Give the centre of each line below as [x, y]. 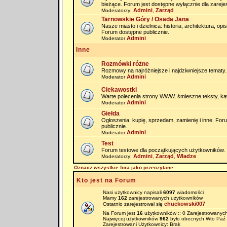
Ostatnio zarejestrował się [133, 204]
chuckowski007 [184, 204]
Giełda [110, 113]
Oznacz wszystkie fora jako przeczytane [123, 167]
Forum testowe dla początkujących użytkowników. [163, 150]
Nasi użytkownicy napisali [133, 192]
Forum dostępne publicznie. [135, 32]
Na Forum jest [120, 213]
